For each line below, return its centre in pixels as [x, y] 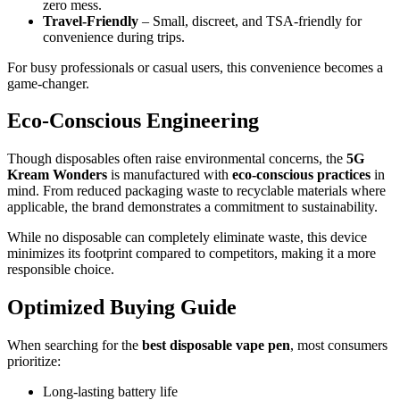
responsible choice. [61, 270]
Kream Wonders [57, 175]
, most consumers [339, 346]
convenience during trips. [114, 37]
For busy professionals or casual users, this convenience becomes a [195, 67]
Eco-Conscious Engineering [133, 121]
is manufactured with [170, 175]
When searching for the [75, 346]
